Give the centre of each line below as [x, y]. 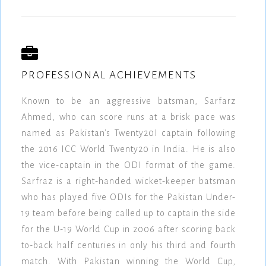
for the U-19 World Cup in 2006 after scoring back [129, 229]
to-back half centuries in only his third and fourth [129, 246]
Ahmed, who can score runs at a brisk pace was [129, 117]
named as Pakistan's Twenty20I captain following [129, 133]
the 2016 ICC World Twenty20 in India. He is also [129, 149]
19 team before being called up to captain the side [129, 213]
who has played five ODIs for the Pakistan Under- [129, 197]
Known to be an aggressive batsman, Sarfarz [129, 101]
